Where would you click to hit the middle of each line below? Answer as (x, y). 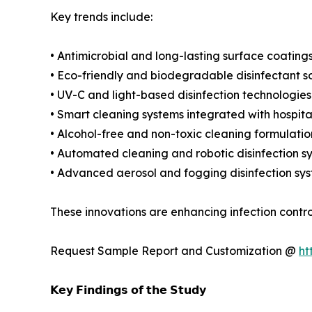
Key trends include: (101, 16)
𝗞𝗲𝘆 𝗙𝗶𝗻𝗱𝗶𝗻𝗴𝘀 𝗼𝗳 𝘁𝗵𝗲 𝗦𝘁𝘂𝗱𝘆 (128, 289)
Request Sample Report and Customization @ (174, 250)
